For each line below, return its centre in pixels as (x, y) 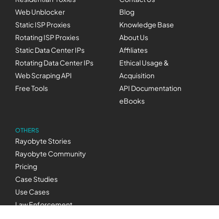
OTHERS (27, 130)
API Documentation (150, 88)
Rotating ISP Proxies (47, 37)
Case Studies (37, 179)
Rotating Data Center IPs (55, 63)
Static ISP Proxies (43, 25)
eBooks (132, 101)
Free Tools (32, 88)
